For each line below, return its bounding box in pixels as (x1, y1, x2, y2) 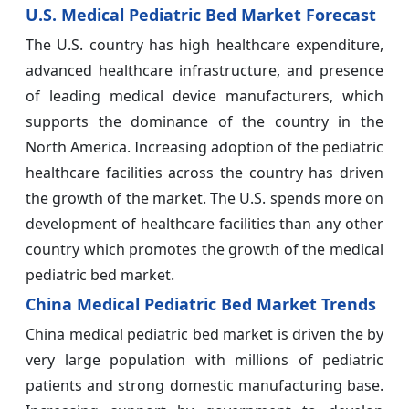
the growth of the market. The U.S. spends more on (26, 188, 383, 209)
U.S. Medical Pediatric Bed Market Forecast (26, 4, 376, 26)
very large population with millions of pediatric (26, 350, 383, 371)
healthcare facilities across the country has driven (26, 163, 383, 184)
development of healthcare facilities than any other (26, 214, 383, 235)
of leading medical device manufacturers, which (26, 86, 383, 107)
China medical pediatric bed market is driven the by (26, 324, 383, 345)
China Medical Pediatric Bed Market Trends (26, 293, 376, 316)
